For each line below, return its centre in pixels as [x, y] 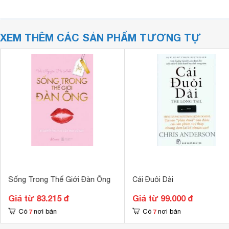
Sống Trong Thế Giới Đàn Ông [59, 179]
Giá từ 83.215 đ [38, 198]
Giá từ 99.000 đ [163, 198]
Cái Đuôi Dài [153, 179]
